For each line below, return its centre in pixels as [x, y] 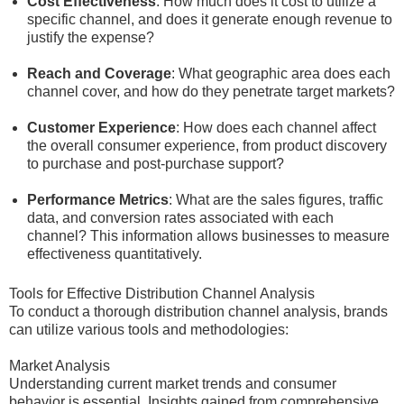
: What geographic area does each [281, 73]
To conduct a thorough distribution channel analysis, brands [198, 312]
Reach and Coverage [99, 73]
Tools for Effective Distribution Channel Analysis [162, 294]
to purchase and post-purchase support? [156, 164]
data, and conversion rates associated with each [180, 218]
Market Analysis [60, 366]
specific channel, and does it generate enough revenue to [210, 19]
